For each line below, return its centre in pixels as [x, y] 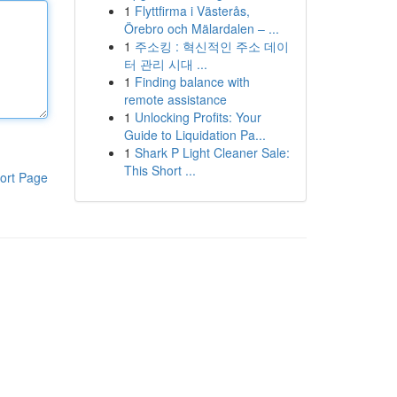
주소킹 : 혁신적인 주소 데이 [211, 46]
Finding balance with [192, 82]
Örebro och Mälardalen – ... [201, 28]
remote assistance [175, 99]
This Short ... [160, 170]
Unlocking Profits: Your [198, 117]
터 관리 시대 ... [165, 64]
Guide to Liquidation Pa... [195, 135]
